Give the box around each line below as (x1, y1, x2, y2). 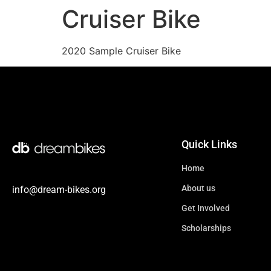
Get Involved (181, 203, 230, 214)
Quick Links (181, 138, 237, 151)
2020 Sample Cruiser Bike (62, 45, 181, 57)
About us (181, 183, 215, 194)
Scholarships (181, 223, 231, 233)
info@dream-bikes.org (12, 184, 106, 196)
